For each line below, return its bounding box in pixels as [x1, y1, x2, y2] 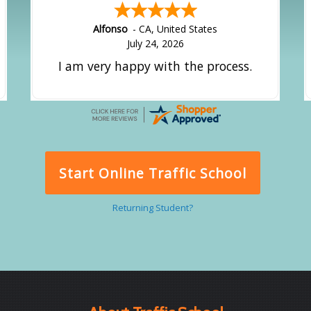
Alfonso [93, 22, 128, 35]
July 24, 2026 [126, 36, 184, 50]
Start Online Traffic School [59, 163, 246, 183]
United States [157, 22, 218, 35]
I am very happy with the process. [58, 57, 253, 74]
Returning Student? [112, 201, 193, 215]
